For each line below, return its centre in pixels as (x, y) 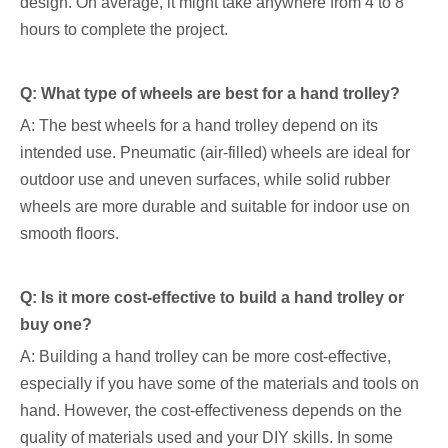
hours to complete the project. (124, 29)
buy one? (56, 324)
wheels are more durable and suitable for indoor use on (215, 206)
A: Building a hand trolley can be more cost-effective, (205, 356)
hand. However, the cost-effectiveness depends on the (211, 410)
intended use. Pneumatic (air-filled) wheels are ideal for (215, 152)
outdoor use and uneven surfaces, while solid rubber (205, 179)
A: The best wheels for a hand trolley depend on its (199, 125)
